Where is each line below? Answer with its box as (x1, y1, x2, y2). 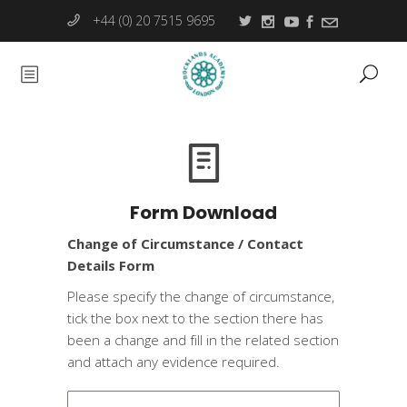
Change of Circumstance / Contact (67, 234, 303, 253)
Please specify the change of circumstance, (67, 287, 334, 305)
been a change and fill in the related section (67, 331, 339, 349)
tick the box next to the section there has (67, 309, 323, 327)
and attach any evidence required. (67, 352, 280, 371)
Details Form (67, 256, 154, 274)
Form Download (130, 200, 277, 225)
